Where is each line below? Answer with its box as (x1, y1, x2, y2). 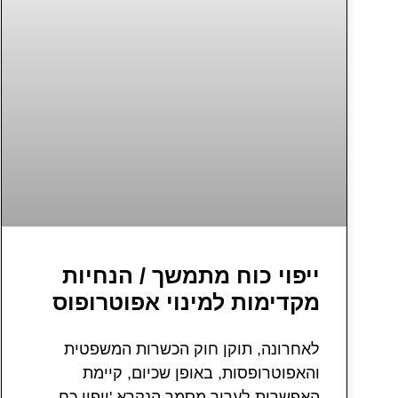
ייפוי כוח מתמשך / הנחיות (62, 262, 320, 288)
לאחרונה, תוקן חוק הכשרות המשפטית (64, 339, 320, 358)
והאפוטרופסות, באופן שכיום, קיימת (83, 363, 320, 382)
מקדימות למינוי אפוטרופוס (52, 289, 320, 314)
